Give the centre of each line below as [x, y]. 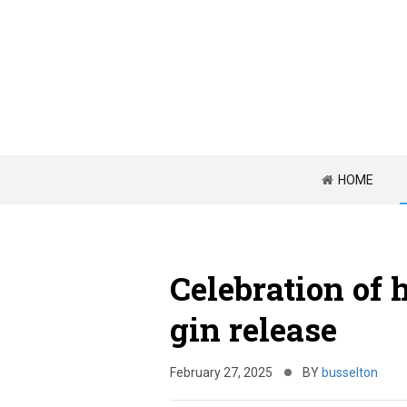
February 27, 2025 [221, 372]
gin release [253, 329]
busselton [350, 372]
